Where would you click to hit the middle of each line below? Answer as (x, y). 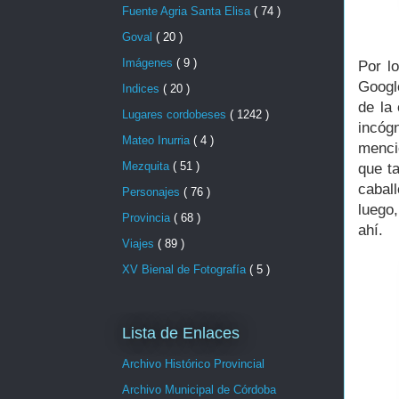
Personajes (153, 192)
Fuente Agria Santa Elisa (188, 12)
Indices (142, 89)
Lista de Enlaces (181, 334)
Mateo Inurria (158, 141)
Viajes (140, 244)
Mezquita (147, 167)
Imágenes (149, 63)
